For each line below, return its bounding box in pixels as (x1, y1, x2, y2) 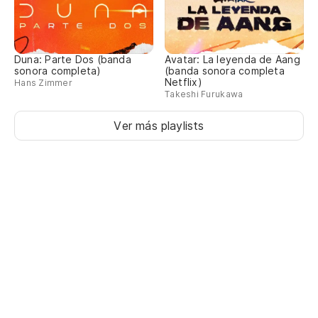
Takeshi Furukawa (165, 89, 243, 100)
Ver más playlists (114, 119, 204, 133)
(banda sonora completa (165, 65, 285, 77)
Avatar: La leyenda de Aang (165, 53, 300, 66)
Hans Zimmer (14, 77, 72, 89)
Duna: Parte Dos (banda (14, 53, 131, 66)
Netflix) (165, 76, 202, 89)
